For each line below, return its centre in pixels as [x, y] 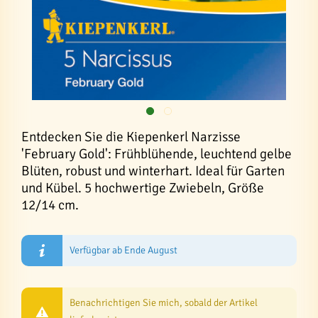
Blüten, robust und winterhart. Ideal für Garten [153, 171]
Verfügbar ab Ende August [124, 250]
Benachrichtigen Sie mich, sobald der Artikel [164, 303]
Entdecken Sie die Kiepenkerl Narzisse [131, 137]
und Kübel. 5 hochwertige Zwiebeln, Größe [143, 188]
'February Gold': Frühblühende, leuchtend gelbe [157, 154]
